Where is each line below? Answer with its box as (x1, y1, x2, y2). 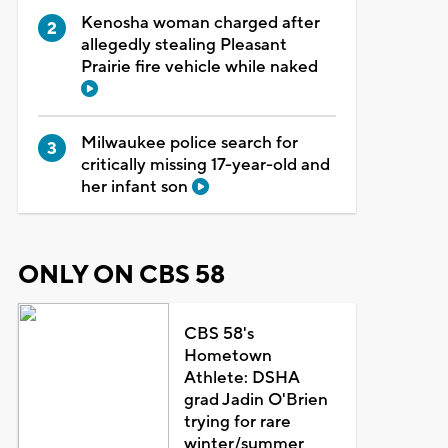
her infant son (80, 175, 192, 198)
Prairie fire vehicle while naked (80, 55, 318, 78)
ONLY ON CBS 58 (17, 258, 225, 291)
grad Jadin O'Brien (184, 388, 329, 411)
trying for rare (184, 410, 292, 433)
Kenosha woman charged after (80, 11, 320, 34)
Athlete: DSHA (184, 366, 300, 389)
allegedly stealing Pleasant (80, 33, 287, 56)
